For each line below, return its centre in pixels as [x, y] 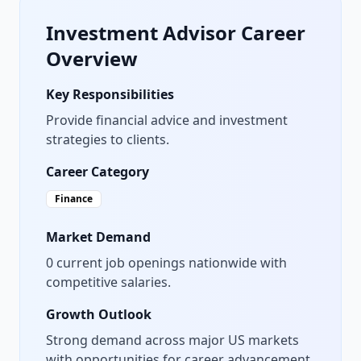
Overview [92, 58]
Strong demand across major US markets [172, 340]
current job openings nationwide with [170, 263]
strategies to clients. [108, 139]
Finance [74, 199]
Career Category [98, 172]
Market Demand [98, 237]
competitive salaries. [108, 282]
